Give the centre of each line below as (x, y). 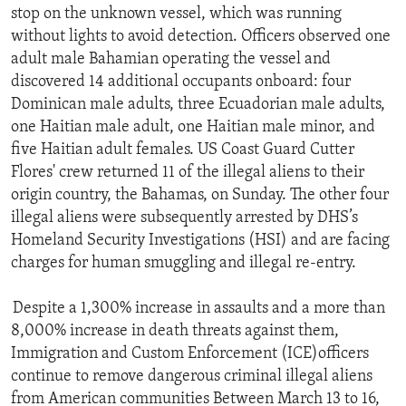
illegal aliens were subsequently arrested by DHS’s (184, 218)
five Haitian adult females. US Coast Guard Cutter (183, 150)
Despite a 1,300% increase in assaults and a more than (198, 309)
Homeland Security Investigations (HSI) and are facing (200, 241)
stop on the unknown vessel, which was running (176, 14)
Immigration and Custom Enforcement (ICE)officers (190, 354)
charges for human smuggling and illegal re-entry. (184, 264)
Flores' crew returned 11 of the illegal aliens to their (188, 173)
